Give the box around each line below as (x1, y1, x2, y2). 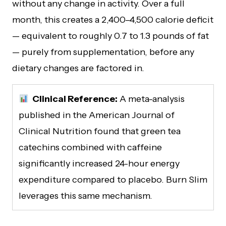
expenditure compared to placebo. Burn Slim (19, 174, 207, 185)
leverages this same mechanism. (19, 190, 152, 201)
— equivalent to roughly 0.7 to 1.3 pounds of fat (12, 30, 209, 41)
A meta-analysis (117, 93, 185, 104)
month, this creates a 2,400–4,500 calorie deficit (12, 14, 213, 25)
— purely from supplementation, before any (12, 46, 194, 58)
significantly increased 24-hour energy (19, 157, 180, 169)
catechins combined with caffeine (19, 141, 162, 153)
